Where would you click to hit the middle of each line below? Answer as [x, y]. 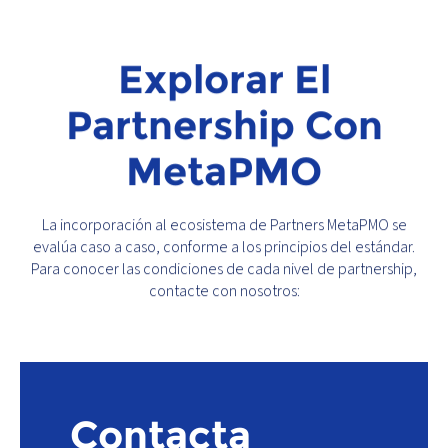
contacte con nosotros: [224, 291]
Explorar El [224, 79]
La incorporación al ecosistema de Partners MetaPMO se [224, 225]
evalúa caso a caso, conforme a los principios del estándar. [224, 247]
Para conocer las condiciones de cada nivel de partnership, [224, 269]
